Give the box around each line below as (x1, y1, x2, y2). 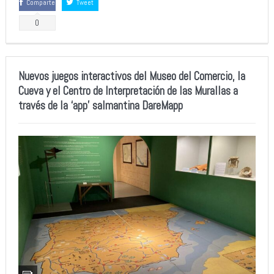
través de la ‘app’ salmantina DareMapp (18, 97, 183, 113)
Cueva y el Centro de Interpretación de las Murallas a (18, 83, 238, 98)
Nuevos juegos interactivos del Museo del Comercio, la (18, 68, 245, 84)
